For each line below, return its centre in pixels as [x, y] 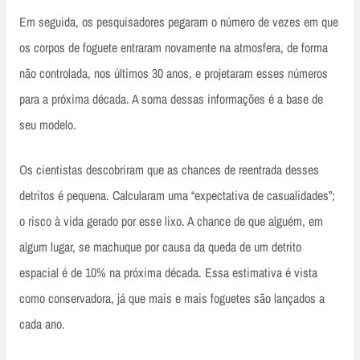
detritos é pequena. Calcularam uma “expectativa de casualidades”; [177, 195]
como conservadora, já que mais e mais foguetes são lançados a [172, 298]
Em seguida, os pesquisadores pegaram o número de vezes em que [179, 21]
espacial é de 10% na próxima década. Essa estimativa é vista [168, 272]
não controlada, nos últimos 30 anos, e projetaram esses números [174, 73]
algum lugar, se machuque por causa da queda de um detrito [160, 246]
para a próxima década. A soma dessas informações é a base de [171, 98]
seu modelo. [49, 124]
